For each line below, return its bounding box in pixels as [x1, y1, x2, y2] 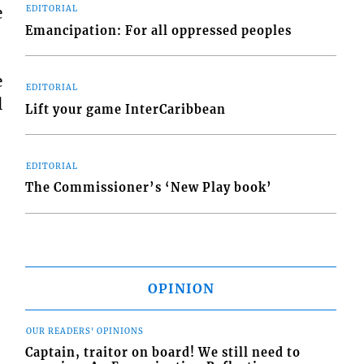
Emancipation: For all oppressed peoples [25, 23, 292, 38]
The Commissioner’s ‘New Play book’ [25, 180, 273, 196]
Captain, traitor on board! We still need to [25, 345, 301, 361]
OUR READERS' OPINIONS [26, 326, 145, 336]
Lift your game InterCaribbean [25, 102, 227, 117]
